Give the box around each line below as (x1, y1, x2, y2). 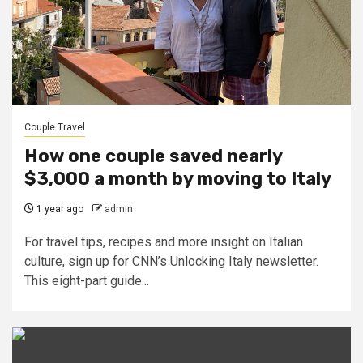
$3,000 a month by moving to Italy (24, 168, 331, 190)
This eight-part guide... (24, 273, 149, 288)
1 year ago (34, 203, 83, 215)
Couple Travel (24, 122, 85, 133)
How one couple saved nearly (24, 145, 282, 167)
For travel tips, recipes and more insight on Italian (24, 234, 303, 250)
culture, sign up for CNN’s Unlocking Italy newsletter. (24, 254, 318, 269)
